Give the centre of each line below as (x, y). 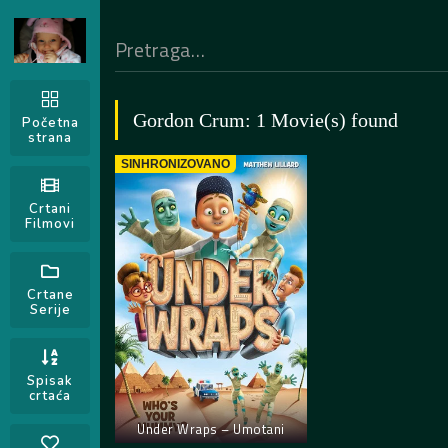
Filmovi (50, 224)
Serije (50, 310)
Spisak (50, 381)
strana (50, 138)
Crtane (50, 295)
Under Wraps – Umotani (211, 429)
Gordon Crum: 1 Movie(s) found (265, 120)
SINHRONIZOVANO (176, 164)
